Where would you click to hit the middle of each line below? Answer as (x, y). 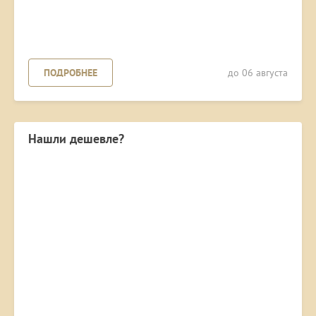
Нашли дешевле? (76, 139)
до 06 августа (258, 73)
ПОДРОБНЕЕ (71, 73)
